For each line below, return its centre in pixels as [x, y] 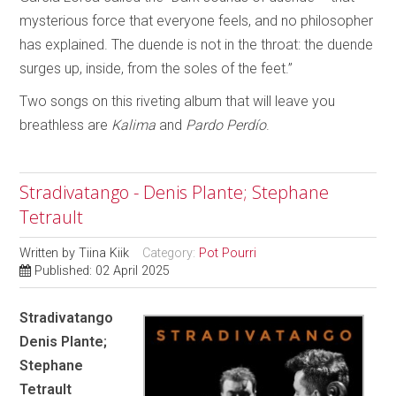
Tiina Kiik [104, 253]
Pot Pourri [228, 253]
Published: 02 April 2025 [103, 271]
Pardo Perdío [226, 125]
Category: [171, 253]
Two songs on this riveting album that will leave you [178, 101]
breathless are [66, 125]
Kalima [134, 125]
